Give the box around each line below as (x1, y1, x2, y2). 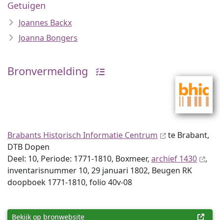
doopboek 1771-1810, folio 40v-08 (7, 177, 132, 188)
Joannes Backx (19, 17, 72, 28)
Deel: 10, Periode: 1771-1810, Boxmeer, (7, 153, 151, 164)
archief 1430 (151, 153, 197, 164)
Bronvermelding (7, 64, 88, 78)
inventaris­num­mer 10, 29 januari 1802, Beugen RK (7, 165, 192, 176)
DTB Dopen (7, 141, 50, 152)
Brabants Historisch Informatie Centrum (7, 130, 158, 140)
